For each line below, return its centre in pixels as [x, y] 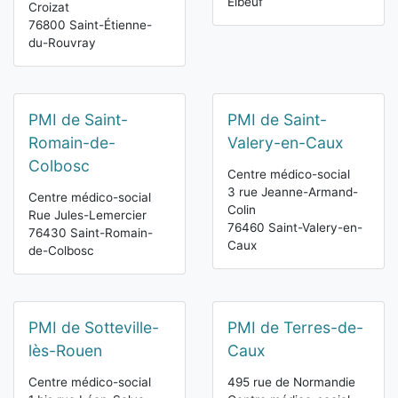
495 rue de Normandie [291, 382]
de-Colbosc [61, 251]
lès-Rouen [65, 351]
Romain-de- [72, 143]
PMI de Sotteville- [94, 328]
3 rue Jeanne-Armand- [293, 192]
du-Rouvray [62, 43]
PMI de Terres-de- [295, 328]
